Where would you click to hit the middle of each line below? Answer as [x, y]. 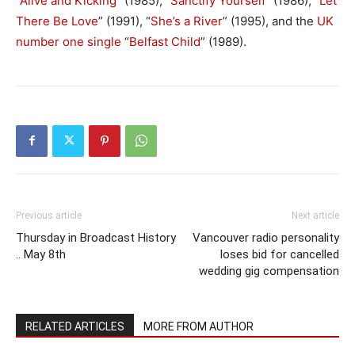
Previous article [49, 215]
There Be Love [57, 21]
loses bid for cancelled [280, 254]
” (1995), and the [270, 21]
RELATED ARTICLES [75, 326]
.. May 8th [41, 254]
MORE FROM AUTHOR [198, 326]
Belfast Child [165, 41]
